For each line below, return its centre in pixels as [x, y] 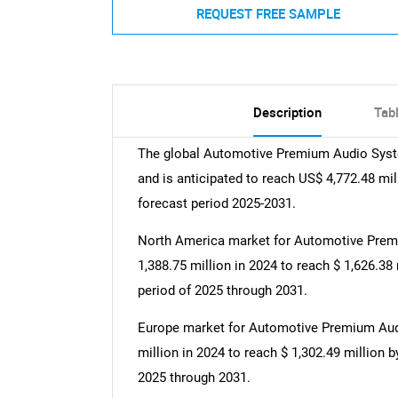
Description [287, 112]
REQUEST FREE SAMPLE [268, 13]
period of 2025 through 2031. [222, 291]
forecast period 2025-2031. [216, 204]
